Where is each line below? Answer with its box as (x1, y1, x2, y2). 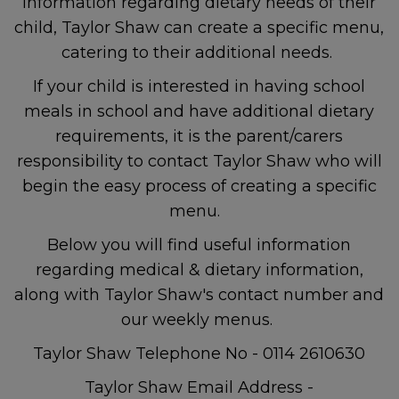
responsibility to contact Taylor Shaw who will (16, 151, 382, 171)
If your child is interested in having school (33, 77, 366, 96)
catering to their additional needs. (61, 43, 338, 62)
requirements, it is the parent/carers (55, 126, 344, 146)
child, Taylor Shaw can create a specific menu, (14, 18, 385, 37)
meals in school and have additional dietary (24, 102, 375, 121)
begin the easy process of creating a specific (21, 176, 377, 196)
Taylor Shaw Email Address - (85, 378, 314, 397)
